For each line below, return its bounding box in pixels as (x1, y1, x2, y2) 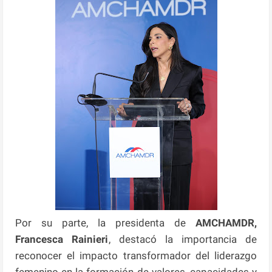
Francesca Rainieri (15, 233, 109, 246)
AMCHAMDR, (195, 217, 257, 229)
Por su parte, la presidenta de (15, 217, 195, 229)
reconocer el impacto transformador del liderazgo (15, 250, 257, 262)
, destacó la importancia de (108, 233, 257, 246)
